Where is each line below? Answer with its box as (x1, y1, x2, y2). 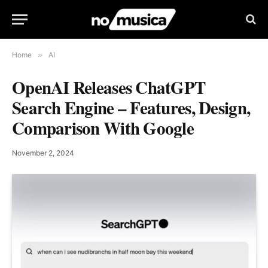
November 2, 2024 (12, 148, 74, 157)
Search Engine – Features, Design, (12, 95, 251, 120)
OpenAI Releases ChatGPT (12, 75, 206, 100)
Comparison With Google (12, 115, 194, 141)
